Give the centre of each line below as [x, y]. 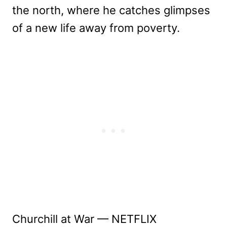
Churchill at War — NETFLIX [84, 219]
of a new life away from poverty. [96, 28]
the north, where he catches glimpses [111, 10]
